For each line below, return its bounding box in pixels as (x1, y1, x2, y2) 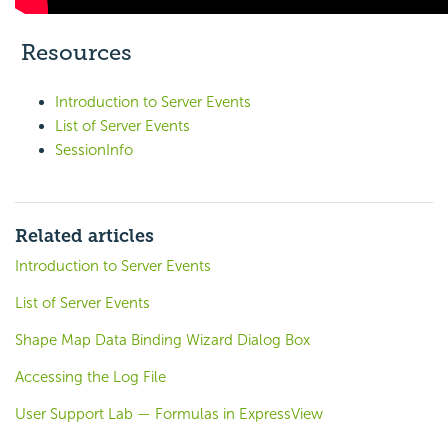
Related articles (15, 225, 154, 248)
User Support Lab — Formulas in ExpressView (15, 405, 323, 424)
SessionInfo (55, 141, 133, 160)
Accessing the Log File (15, 368, 166, 387)
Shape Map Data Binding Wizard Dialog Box (15, 331, 310, 350)
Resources (15, 39, 132, 67)
